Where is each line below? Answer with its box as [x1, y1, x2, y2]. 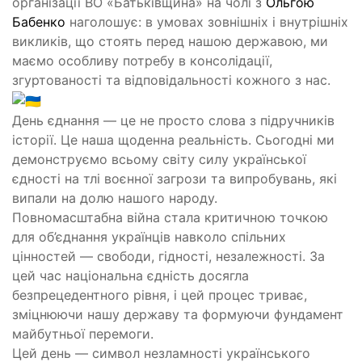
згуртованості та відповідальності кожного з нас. [12, 72, 330, 89]
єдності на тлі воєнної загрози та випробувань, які [12, 170, 337, 187]
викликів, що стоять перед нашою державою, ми [12, 33, 328, 50]
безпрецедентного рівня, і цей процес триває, [12, 286, 307, 303]
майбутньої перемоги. [12, 325, 154, 342]
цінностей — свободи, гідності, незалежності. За [12, 247, 325, 264]
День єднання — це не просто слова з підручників [12, 112, 335, 128]
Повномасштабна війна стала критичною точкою [12, 208, 328, 225]
